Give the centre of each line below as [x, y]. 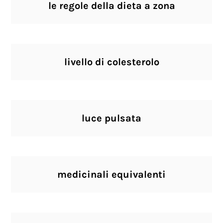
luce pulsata [111, 118]
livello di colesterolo [111, 62]
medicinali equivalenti [111, 174]
